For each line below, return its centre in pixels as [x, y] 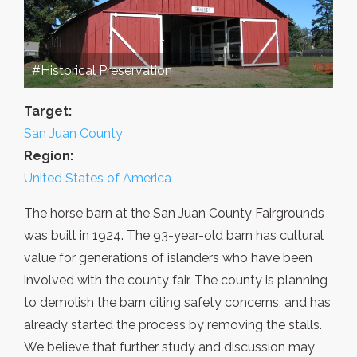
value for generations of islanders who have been [168, 258]
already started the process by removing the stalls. [173, 325]
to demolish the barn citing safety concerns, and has [177, 303]
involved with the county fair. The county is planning [176, 280]
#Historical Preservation [102, 71]
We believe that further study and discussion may [169, 347]
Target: [48, 112]
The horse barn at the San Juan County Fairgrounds [174, 214]
